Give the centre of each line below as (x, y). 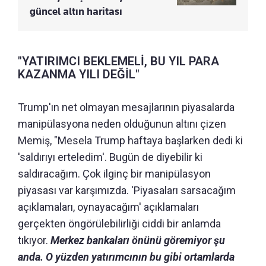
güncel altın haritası (76, 11)
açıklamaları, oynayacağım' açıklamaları (108, 207)
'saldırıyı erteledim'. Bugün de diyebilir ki (110, 157)
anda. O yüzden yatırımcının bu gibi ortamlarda (126, 257)
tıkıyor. (34, 240)
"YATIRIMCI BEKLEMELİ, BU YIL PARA (118, 61)
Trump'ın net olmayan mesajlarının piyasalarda (126, 107)
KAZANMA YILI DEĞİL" (79, 74)
